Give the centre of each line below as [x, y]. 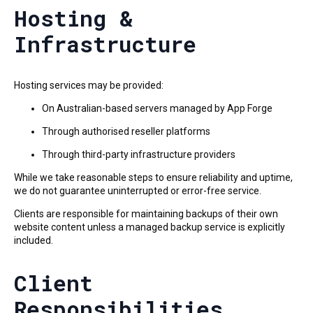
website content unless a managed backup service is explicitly [150, 227]
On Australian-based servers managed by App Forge [157, 108]
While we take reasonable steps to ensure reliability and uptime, [153, 177]
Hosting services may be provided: [89, 85]
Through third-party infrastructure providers [139, 154]
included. [34, 240]
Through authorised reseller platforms [126, 131]
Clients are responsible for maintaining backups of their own [146, 213]
